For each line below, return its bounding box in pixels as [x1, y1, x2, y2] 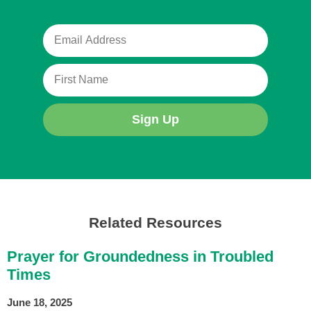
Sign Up [132, 112, 179, 127]
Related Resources [89, 214, 222, 230]
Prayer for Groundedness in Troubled [7, 247, 274, 265]
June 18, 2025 [7, 296, 72, 308]
